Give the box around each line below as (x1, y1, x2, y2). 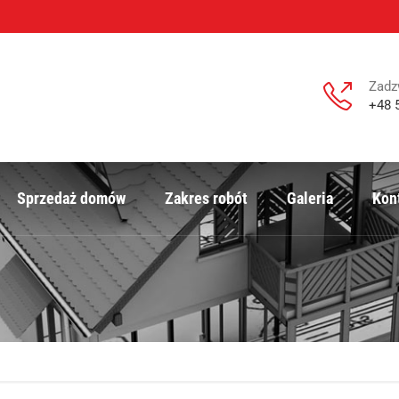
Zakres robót (165, 189, 248, 208)
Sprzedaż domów (17, 189, 126, 208)
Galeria (287, 189, 333, 208)
